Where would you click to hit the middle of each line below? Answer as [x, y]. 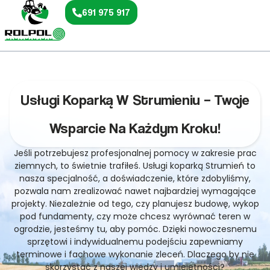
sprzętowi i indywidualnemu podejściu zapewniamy [135, 242]
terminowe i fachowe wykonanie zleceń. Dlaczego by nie [135, 254]
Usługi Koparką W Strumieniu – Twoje [135, 100]
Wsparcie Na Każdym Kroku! [135, 128]
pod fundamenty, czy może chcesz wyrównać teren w [135, 216]
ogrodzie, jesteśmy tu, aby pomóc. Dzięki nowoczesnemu [135, 229]
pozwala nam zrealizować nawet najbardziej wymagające [135, 191]
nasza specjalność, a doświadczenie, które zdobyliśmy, [135, 178]
